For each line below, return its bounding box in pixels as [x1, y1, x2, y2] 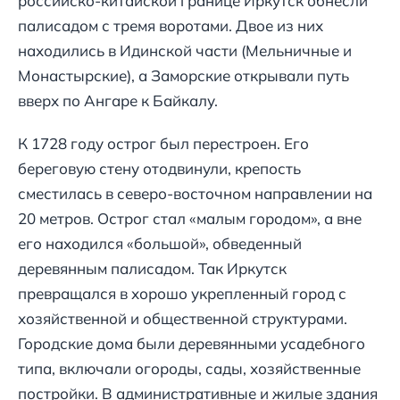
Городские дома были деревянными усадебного [18, 334, 365, 354]
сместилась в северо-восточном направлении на [18, 184, 372, 204]
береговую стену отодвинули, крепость [18, 159, 301, 179]
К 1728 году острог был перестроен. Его [18, 134, 309, 154]
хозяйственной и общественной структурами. [18, 309, 347, 329]
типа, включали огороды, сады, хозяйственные [18, 359, 361, 379]
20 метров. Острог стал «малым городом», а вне [18, 209, 362, 229]
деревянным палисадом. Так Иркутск [18, 259, 287, 279]
